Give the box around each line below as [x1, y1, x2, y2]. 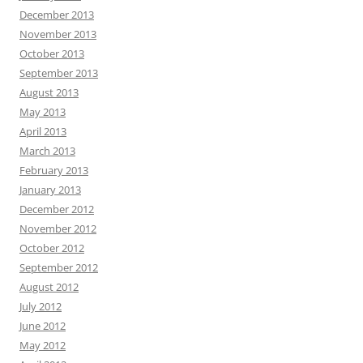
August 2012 [19, 280, 79, 294]
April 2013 [19, 124, 66, 139]
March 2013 [19, 143, 75, 158]
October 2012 [19, 241, 84, 255]
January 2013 [19, 182, 81, 197]
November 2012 [19, 221, 96, 236]
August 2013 [19, 85, 79, 100]
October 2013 [19, 46, 84, 61]
